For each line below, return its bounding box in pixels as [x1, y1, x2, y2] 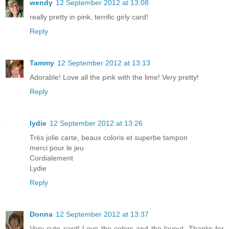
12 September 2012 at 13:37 [56, 210, 149, 218]
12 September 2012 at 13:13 [57, 59, 150, 67]
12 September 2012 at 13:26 [50, 119, 143, 127]
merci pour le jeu [30, 143, 84, 152]
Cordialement [30, 153, 73, 162]
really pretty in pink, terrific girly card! [30, 13, 148, 21]
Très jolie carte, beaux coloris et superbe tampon [30, 133, 188, 142]
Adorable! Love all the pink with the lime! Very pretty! [30, 73, 199, 81]
